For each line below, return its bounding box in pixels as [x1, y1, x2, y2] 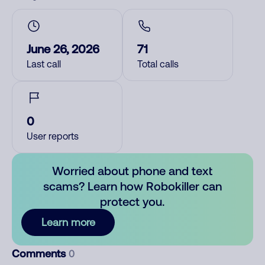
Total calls [137, 59, 179, 69]
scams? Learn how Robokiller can [43, 179, 222, 193]
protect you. [100, 194, 165, 208]
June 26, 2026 [27, 41, 99, 56]
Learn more [41, 216, 95, 228]
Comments [12, 247, 69, 260]
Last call [27, 59, 61, 69]
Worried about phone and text [52, 163, 213, 177]
